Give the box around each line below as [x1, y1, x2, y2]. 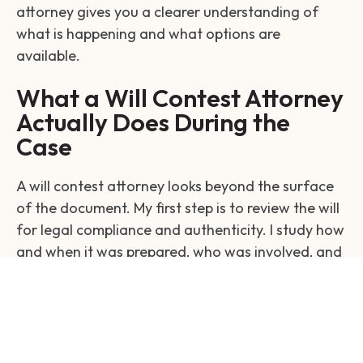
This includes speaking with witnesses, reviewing [16, 341, 331, 361]
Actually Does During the [16, 106, 290, 138]
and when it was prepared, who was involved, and [16, 241, 342, 261]
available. [16, 45, 80, 65]
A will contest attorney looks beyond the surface [16, 176, 334, 195]
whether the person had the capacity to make [16, 263, 316, 283]
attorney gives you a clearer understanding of [16, 2, 318, 21]
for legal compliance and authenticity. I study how [16, 220, 344, 239]
